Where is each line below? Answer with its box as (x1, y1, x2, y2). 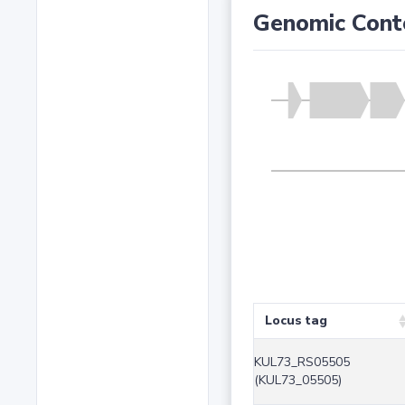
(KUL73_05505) (253, 372, 342, 390)
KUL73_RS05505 (253, 353, 350, 372)
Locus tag (264, 312, 327, 330)
